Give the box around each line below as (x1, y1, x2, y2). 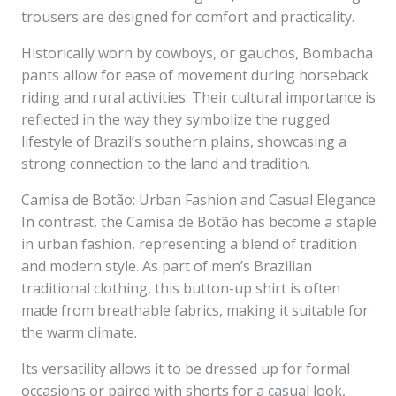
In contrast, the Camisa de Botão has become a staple (21, 212, 377, 232)
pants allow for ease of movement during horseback (21, 65, 369, 85)
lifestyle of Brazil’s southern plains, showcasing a (21, 132, 346, 151)
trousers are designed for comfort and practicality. (21, 7, 354, 27)
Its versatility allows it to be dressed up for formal (21, 359, 350, 378)
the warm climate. (21, 323, 137, 342)
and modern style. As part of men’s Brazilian (21, 256, 312, 276)
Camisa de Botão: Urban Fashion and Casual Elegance (21, 190, 376, 209)
